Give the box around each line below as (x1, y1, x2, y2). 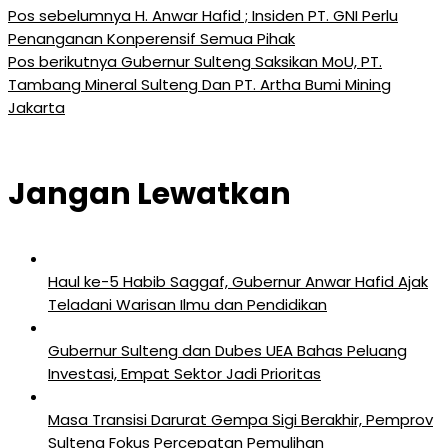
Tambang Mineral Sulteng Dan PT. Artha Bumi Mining (8, 73, 391, 95)
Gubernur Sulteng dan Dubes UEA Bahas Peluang (48, 339, 407, 361)
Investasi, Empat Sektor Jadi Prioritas (48, 362, 321, 384)
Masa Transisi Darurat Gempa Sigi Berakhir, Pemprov (48, 408, 433, 430)
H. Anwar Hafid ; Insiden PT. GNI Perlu (131, 4, 398, 26)
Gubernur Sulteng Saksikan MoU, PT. (117, 50, 382, 72)
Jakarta (8, 96, 65, 118)
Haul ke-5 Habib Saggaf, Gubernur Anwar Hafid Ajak (48, 270, 428, 292)
